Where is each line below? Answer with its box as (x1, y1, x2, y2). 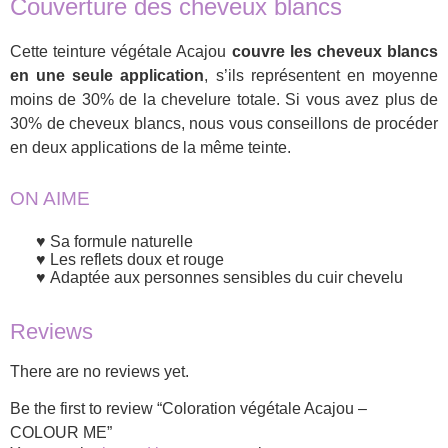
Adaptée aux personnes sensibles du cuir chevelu (50, 268, 403, 286)
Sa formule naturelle (50, 232, 193, 250)
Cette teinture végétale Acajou (10, 43, 232, 61)
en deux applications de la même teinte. (10, 139, 291, 157)
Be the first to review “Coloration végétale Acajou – (10, 400, 367, 418)
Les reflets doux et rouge (50, 250, 224, 268)
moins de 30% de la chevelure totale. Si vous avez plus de (10, 91, 438, 109)
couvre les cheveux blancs (231, 43, 439, 61)
